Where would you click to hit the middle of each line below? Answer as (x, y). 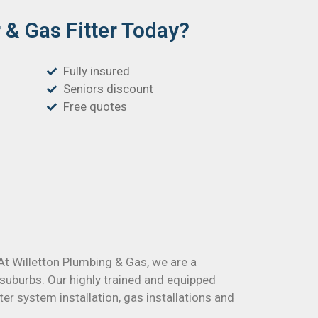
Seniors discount (108, 89)
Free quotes (95, 106)
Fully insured (96, 71)
